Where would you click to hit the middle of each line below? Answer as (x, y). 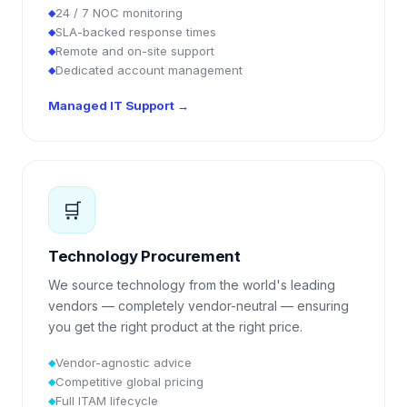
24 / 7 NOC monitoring (119, 13)
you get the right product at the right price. (175, 327)
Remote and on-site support (135, 51)
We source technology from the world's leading (192, 285)
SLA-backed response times (136, 32)
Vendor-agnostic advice (124, 362)
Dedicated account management (149, 70)
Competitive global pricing (129, 382)
